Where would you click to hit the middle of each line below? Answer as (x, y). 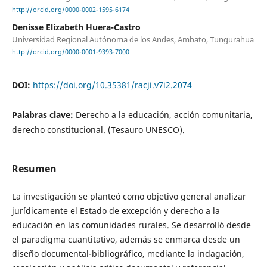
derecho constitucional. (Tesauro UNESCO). (98, 129)
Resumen (34, 168)
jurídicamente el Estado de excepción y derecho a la (116, 210)
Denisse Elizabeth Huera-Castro (76, 27)
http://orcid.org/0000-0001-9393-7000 (70, 52)
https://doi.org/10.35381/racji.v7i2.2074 (112, 85)
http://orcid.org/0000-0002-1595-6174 (70, 10)
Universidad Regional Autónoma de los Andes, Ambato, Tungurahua (133, 40)
